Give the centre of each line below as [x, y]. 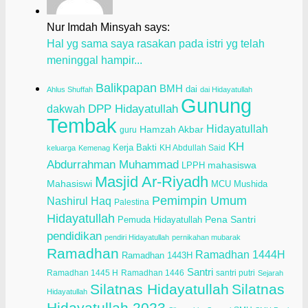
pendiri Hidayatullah [137, 237]
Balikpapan [126, 88]
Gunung [216, 105]
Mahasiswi [69, 184]
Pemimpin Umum [199, 200]
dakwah [66, 108]
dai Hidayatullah [226, 89]
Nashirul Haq [79, 200]
